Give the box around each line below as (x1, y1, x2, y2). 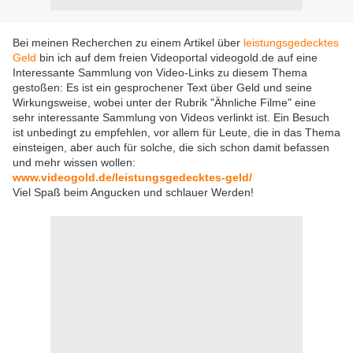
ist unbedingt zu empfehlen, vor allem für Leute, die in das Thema (13, 126, 340, 139)
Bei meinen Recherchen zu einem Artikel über (13, 36, 243, 49)
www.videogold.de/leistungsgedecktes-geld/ (13, 171, 252, 184)
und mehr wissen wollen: (13, 156, 136, 169)
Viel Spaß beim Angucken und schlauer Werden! (13, 186, 254, 199)
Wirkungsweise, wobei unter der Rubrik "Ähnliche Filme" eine (13, 96, 316, 109)
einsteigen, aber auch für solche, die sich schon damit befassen (13, 141, 329, 154)
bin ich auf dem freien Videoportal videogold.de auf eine (36, 51, 318, 64)
